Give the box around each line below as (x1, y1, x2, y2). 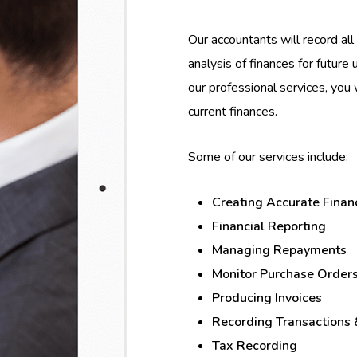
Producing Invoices (211, 289, 322, 308)
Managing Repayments (211, 241, 347, 260)
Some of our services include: (187, 148, 348, 167)
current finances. (187, 103, 277, 121)
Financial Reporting (211, 218, 326, 236)
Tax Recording (211, 337, 297, 355)
